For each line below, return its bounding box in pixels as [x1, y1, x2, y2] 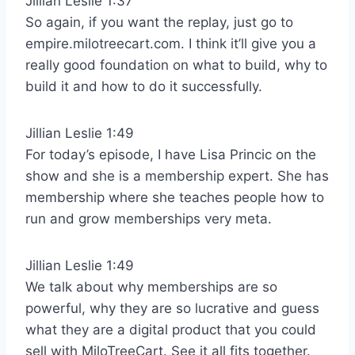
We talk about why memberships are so [25, 278, 277, 295]
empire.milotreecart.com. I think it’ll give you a [25, 35, 316, 52]
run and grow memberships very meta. [25, 210, 272, 227]
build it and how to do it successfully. [25, 78, 262, 94]
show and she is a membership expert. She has [25, 167, 329, 184]
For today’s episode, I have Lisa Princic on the [25, 146, 316, 162]
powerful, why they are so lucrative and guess [25, 300, 319, 316]
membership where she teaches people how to [25, 189, 324, 205]
